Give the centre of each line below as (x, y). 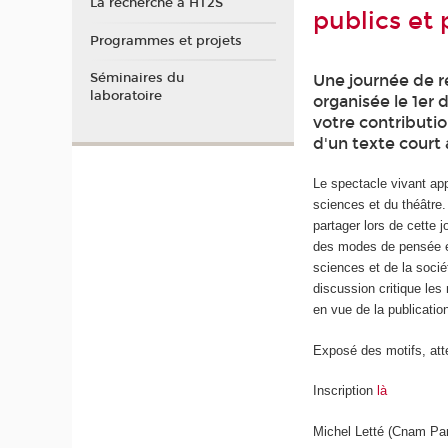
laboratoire (125, 96)
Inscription (345, 391)
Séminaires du (136, 78)
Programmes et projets (165, 40)
